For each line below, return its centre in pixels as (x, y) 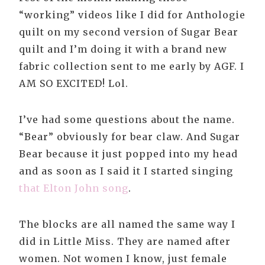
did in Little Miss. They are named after (125, 241)
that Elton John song (74, 188)
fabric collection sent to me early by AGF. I (132, 66)
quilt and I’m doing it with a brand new (123, 49)
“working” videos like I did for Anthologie (132, 14)
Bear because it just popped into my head (128, 153)
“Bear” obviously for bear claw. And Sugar (130, 136)
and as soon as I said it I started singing (126, 171)
